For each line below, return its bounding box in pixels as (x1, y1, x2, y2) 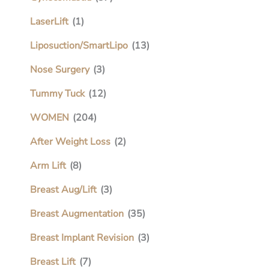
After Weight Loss (30, 134, 110, 148)
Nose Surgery (30, 62, 89, 76)
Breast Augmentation (30, 207, 124, 220)
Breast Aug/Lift (30, 183, 97, 196)
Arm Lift (30, 159, 66, 172)
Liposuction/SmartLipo (30, 38, 128, 52)
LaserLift (30, 14, 68, 28)
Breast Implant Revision (30, 231, 134, 244)
